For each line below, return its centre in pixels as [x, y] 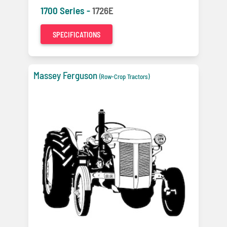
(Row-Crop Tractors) [124, 77]
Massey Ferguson [65, 75]
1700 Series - [66, 11]
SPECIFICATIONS [77, 35]
